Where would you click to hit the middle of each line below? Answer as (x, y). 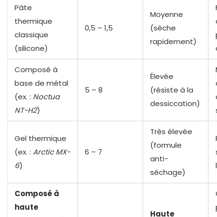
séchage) (168, 172)
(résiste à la (172, 90)
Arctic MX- (52, 152)
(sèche (163, 28)
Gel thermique (40, 139)
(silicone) (31, 48)
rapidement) (173, 42)
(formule (166, 145)
